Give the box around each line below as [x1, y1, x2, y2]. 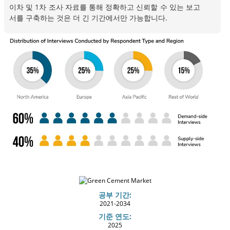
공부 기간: [99, 189, 131, 200]
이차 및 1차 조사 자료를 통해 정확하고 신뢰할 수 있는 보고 [9, 2, 200, 12]
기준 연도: [99, 211, 131, 221]
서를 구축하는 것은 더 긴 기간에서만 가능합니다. [9, 12, 167, 23]
